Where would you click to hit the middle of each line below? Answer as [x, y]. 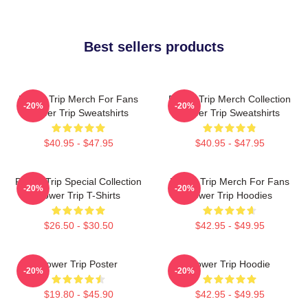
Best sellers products [154, 46]
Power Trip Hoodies [230, 195]
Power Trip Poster [78, 264]
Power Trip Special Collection [78, 181]
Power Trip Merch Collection [230, 99]
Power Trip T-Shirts [78, 195]
